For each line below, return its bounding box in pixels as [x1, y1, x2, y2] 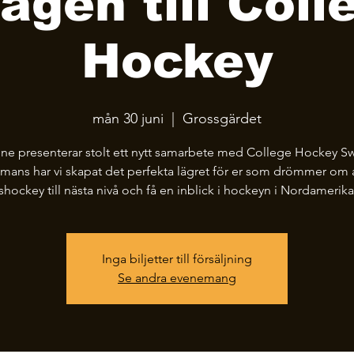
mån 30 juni [92, 109, 164, 127]
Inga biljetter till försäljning [102, 250, 252, 266]
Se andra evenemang [118, 269, 236, 285]
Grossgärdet [183, 109, 262, 127]
